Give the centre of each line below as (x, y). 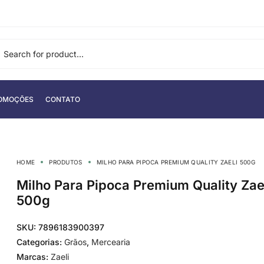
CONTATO (63, 99)
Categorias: (39, 242)
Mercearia (111, 242)
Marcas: (34, 257)
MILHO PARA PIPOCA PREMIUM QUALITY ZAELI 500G (176, 162)
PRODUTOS (66, 162)
